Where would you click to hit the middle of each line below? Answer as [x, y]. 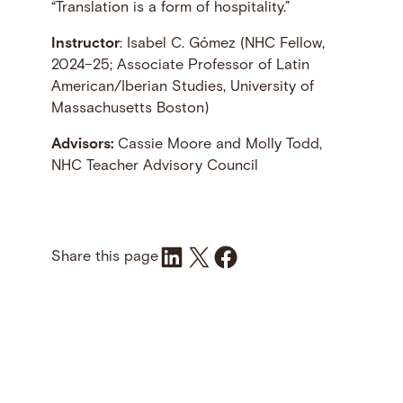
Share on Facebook [260, 256]
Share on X [190, 256]
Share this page [104, 257]
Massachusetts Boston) [130, 109]
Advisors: [82, 145]
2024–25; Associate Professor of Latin [180, 66]
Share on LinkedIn [199, 256]
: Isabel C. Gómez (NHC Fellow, [222, 45]
